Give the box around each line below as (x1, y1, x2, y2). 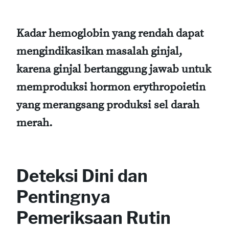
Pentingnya (16, 186, 110, 207)
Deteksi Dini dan (16, 165, 148, 186)
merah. (16, 116, 53, 130)
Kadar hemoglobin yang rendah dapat (16, 26, 203, 40)
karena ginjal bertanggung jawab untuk (16, 62, 211, 76)
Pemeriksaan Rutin (16, 207, 171, 228)
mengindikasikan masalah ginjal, (16, 44, 182, 58)
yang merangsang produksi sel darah (16, 98, 199, 112)
